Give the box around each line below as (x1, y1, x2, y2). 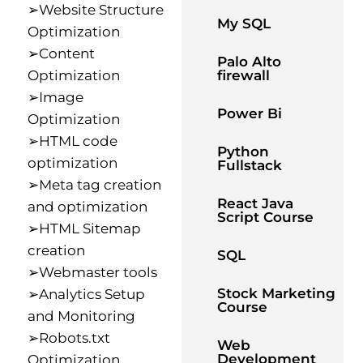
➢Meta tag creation (28, 176, 161, 193)
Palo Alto (217, 53, 281, 70)
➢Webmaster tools (28, 263, 157, 280)
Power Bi (217, 105, 282, 122)
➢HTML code (28, 132, 117, 149)
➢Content (28, 45, 95, 62)
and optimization (28, 198, 147, 215)
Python (217, 143, 269, 160)
